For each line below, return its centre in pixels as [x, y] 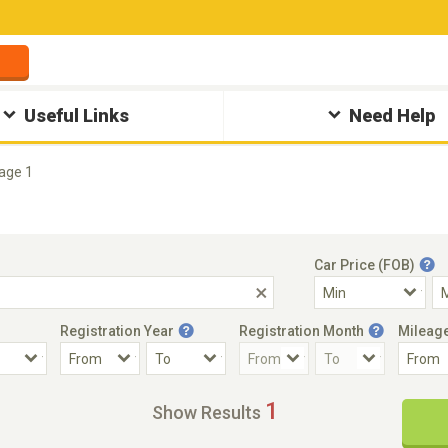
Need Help [391, 115]
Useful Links [77, 115]
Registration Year [117, 331]
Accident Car [61, 397]
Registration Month [301, 331]
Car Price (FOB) [364, 265]
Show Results [206, 412]
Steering [302, 397]
